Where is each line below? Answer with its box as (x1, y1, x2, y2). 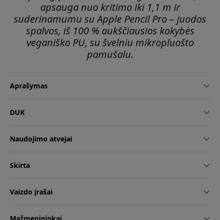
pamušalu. (86, 48, 134, 61)
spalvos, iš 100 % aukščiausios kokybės (26, 24, 194, 38)
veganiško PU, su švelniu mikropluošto (26, 36, 194, 50)
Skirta (10, 161, 30, 170)
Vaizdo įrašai (10, 187, 53, 197)
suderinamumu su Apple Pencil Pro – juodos (14, 12, 206, 26)
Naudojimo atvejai (10, 134, 72, 144)
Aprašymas (10, 81, 48, 91)
